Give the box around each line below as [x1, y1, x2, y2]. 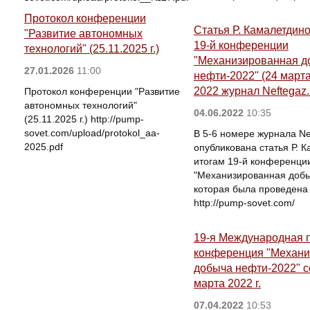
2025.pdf [24, 141, 63, 152]
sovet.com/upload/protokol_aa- [24, 127, 160, 138]
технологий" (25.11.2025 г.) [24, 43, 159, 55]
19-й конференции [194, 39, 289, 51]
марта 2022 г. [194, 277, 261, 289]
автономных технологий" [24, 100, 137, 111]
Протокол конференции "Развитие [24, 86, 180, 97]
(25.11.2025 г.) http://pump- [24, 113, 144, 125]
